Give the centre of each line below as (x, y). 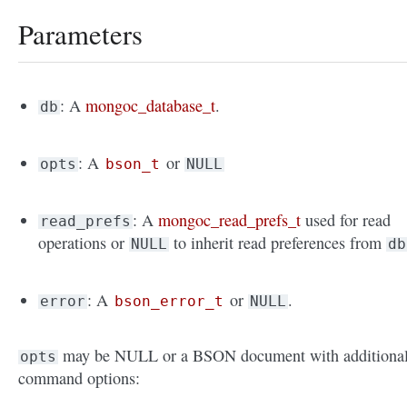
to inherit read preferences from (278, 243)
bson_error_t (169, 302)
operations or (84, 243)
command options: (79, 378)
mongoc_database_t (151, 106)
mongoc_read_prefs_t (230, 220)
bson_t (133, 164)
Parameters (80, 35)
